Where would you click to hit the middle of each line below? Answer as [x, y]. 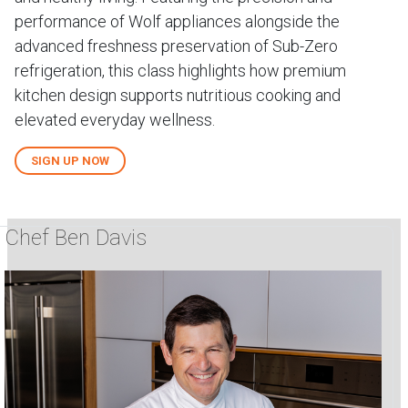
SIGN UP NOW [70, 161]
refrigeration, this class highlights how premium [180, 71]
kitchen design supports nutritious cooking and [178, 95]
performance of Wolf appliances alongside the [177, 21]
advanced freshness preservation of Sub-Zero [176, 46]
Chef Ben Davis [76, 238]
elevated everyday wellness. [115, 120]
